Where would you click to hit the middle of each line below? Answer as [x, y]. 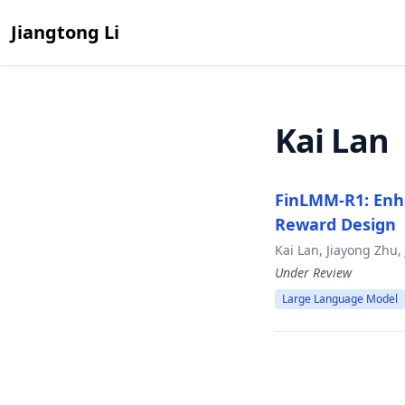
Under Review [313, 273]
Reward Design [335, 224]
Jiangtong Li [65, 32]
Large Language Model [340, 299]
